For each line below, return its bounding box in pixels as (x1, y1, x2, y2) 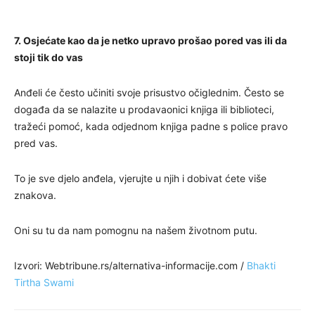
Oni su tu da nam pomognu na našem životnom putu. (14, 224, 257, 236)
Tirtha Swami (14, 276, 74, 288)
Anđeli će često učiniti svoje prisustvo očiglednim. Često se (14, 86, 284, 98)
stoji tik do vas (14, 51, 83, 63)
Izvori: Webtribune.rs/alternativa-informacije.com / (14, 259, 247, 271)
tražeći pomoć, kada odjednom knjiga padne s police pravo (14, 120, 288, 132)
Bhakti (247, 259, 276, 271)
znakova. (14, 188, 56, 201)
